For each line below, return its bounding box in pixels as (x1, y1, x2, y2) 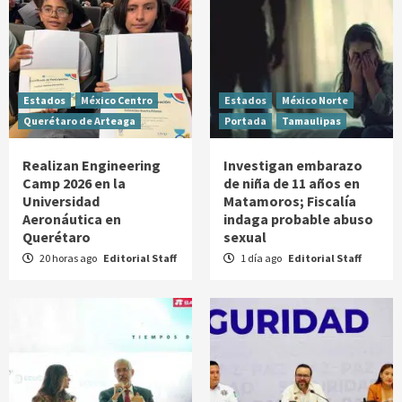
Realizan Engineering (22, 156, 161, 175)
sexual (223, 228, 267, 247)
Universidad (22, 192, 100, 211)
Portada (224, 114, 267, 128)
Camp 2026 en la (22, 174, 126, 193)
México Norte (282, 93, 348, 108)
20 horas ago (38, 251, 99, 266)
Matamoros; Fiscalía (223, 192, 356, 211)
